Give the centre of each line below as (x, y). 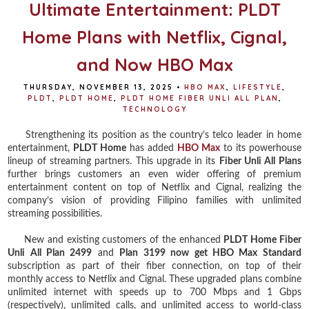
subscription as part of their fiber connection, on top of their (154, 266)
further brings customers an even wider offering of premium (154, 174)
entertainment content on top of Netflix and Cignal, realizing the (154, 187)
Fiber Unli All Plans (260, 161)
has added (152, 148)
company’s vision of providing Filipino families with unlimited (154, 200)
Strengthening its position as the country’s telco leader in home (154, 135)
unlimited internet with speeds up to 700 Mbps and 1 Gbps (154, 292)
